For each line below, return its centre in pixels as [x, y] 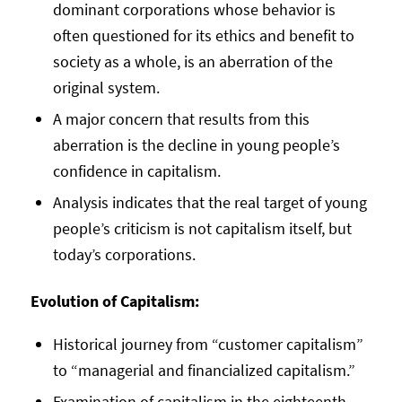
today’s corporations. [124, 255]
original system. [106, 88]
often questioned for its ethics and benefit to [203, 36]
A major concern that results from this [181, 119]
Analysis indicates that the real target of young [210, 203]
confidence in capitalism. [136, 171]
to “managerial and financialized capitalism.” [204, 370]
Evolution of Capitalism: [114, 301]
